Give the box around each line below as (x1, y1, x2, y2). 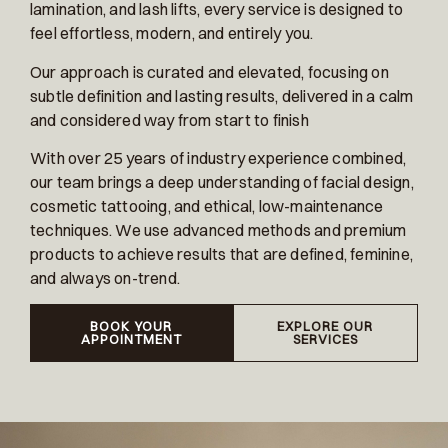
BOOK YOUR (90, 318, 173, 335)
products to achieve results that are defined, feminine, (30, 244, 414, 265)
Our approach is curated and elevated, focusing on (30, 61, 389, 82)
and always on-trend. (30, 268, 180, 289)
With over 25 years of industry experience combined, (30, 148, 407, 169)
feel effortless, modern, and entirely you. (30, 23, 314, 44)
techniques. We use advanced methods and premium (30, 220, 407, 241)
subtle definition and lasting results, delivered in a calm (30, 85, 414, 106)
